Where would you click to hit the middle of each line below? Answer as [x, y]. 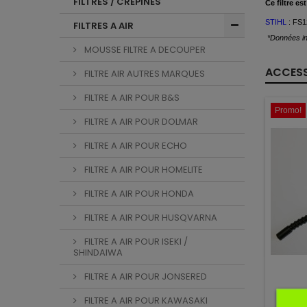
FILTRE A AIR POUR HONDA [138, 194]
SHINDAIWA [98, 253]
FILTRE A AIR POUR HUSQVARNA [150, 218]
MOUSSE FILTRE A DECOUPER [144, 50]
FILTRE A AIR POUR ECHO [135, 146]
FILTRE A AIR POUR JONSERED [145, 277]
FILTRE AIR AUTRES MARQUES [144, 74]
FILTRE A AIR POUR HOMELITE [143, 170]
